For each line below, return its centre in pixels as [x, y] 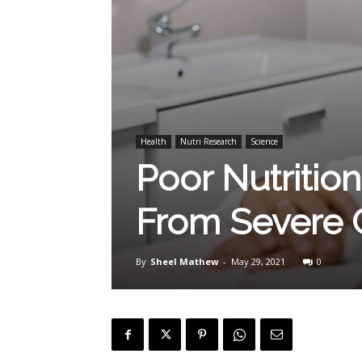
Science [264, 141]
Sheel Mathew [184, 261]
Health [154, 141]
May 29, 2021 [258, 261]
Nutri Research [208, 141]
